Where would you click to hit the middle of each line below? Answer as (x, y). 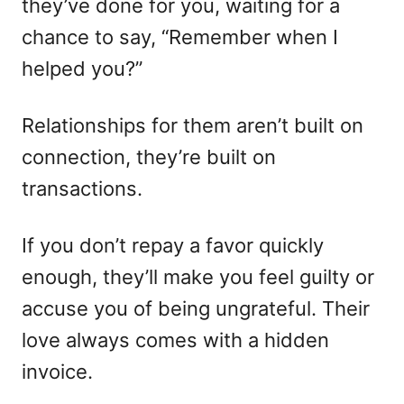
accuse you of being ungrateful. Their (196, 309)
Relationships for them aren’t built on (193, 126)
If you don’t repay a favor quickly (173, 246)
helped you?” (82, 69)
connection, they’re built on (149, 157)
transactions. (82, 189)
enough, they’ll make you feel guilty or (198, 277)
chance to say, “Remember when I (180, 37)
